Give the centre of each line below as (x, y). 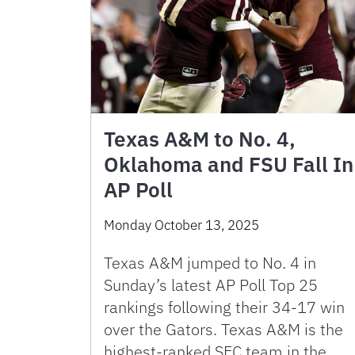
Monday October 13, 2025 (181, 225)
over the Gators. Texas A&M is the (223, 329)
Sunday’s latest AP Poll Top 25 (211, 284)
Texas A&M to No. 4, (200, 138)
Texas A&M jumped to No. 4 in (210, 262)
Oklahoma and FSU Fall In (229, 164)
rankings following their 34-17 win (224, 307)
